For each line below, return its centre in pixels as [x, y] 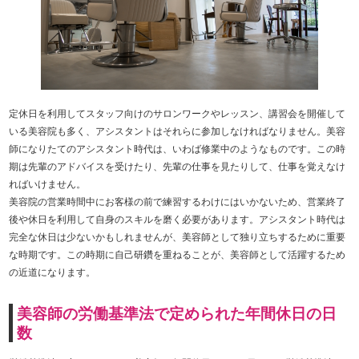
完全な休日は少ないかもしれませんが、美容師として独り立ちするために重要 [177, 236]
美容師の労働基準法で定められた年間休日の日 [177, 313]
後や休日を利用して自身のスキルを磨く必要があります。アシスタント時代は [177, 219]
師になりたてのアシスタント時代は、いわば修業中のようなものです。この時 [177, 148]
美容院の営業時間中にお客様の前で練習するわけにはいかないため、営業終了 [177, 201]
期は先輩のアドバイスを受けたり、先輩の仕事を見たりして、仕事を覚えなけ [177, 166]
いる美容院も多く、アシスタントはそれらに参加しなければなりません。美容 [177, 131]
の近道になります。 [52, 272]
